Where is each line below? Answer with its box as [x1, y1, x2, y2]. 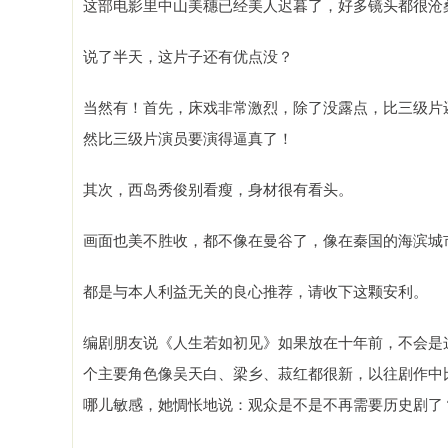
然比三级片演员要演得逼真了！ [83, 127, 293, 148]
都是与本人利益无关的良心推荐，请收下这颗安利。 [83, 280, 428, 301]
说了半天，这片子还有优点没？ [83, 45, 293, 66]
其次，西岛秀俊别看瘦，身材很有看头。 [83, 178, 353, 199]
